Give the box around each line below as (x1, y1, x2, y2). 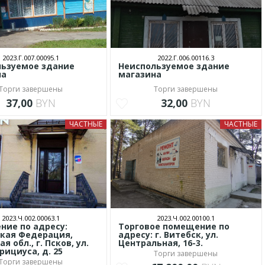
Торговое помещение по (118, 221, 230, 232)
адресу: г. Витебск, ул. (118, 229, 218, 240)
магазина (118, 69, 161, 80)
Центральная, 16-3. (118, 237, 203, 248)
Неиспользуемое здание (118, 60, 230, 72)
